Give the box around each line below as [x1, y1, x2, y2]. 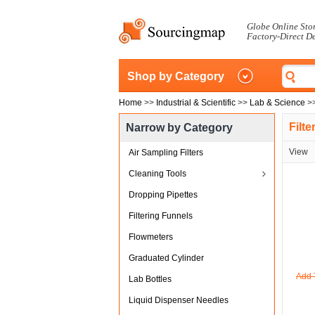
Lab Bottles [129, 274, 172, 284]
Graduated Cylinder [129, 253, 204, 263]
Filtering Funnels [129, 211, 193, 221]
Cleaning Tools [129, 169, 186, 179]
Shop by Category [127, 70, 224, 82]
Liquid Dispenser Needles [129, 295, 229, 305]
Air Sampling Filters [129, 148, 203, 157]
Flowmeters [129, 232, 173, 242]
